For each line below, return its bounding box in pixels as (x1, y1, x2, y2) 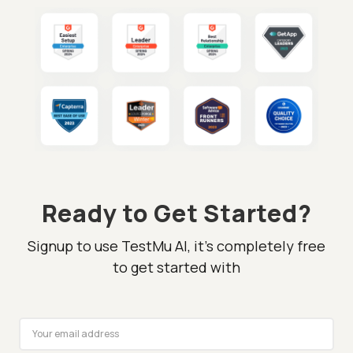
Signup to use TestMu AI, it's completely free (28, 236, 325, 255)
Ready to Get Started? (41, 196, 312, 229)
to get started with (113, 257, 240, 277)
